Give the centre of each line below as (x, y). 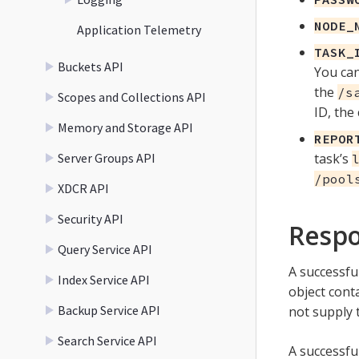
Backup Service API (109, 310)
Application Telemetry (139, 29)
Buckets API (91, 66)
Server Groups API (107, 157)
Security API (91, 218)
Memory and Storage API (125, 127)
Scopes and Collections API (132, 97)
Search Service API (107, 340)
